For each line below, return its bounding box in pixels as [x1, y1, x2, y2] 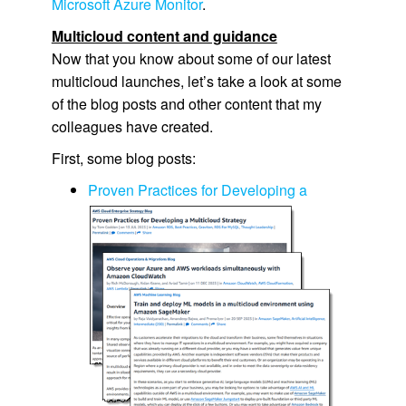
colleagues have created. [51, 115, 213, 137]
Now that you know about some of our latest [51, 47, 331, 69]
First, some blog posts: [51, 147, 196, 169]
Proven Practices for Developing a [87, 179, 307, 200]
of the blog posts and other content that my [51, 92, 322, 114]
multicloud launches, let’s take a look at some [51, 70, 342, 92]
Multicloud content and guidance [51, 24, 277, 46]
